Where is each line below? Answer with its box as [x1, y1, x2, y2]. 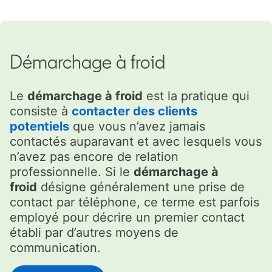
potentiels [10, 118, 69, 134]
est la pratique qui [143, 88, 250, 103]
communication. [10, 240, 101, 255]
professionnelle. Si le [10, 164, 134, 179]
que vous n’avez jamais [69, 118, 205, 134]
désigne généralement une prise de [37, 179, 245, 194]
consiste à [10, 103, 72, 118]
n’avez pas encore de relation [10, 149, 178, 164]
